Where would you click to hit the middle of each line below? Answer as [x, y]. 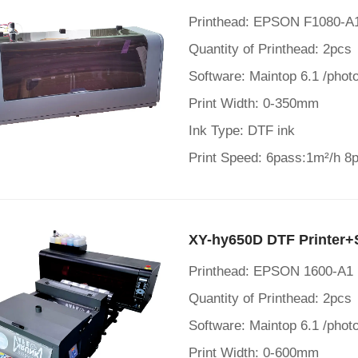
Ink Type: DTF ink [242, 131]
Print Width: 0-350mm [254, 103]
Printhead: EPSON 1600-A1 [271, 271]
